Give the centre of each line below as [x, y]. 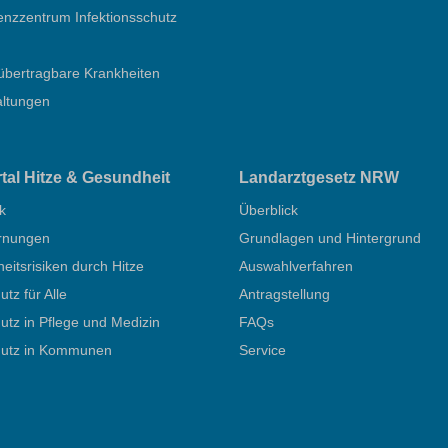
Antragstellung [284, 293]
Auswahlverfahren [296, 265]
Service [262, 349]
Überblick [268, 209]
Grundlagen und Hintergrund [330, 237]
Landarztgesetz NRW [319, 177]
